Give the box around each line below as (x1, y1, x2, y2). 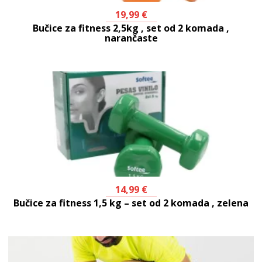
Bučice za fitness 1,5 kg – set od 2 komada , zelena (13, 196, 249, 210)
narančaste (104, 32, 158, 45)
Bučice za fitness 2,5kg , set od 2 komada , (33, 22, 229, 35)
